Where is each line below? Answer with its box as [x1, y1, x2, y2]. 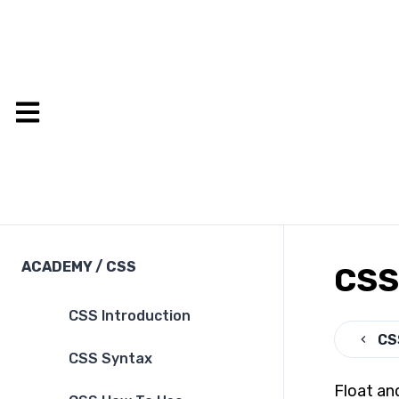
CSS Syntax [69, 350, 152, 368]
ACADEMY [21, 258, 93, 276]
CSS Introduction [69, 307, 191, 325]
